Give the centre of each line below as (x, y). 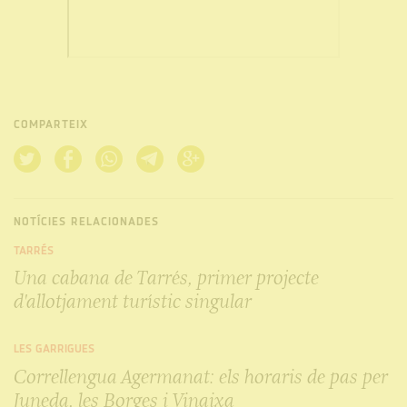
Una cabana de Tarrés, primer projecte (166, 278)
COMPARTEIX (51, 125)
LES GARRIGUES (54, 350)
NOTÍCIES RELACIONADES (86, 222)
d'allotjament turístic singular (133, 302)
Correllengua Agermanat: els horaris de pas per (201, 376)
